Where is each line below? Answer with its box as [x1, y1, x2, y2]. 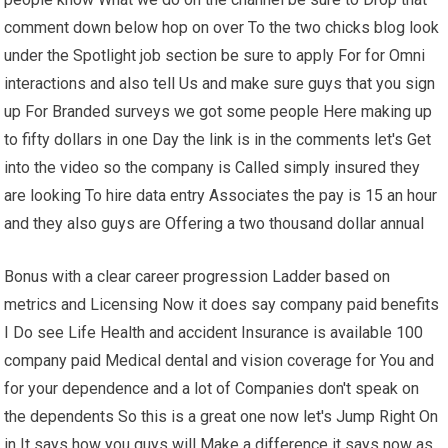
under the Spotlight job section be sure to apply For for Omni [4, 46, 426, 66]
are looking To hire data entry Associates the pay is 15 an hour [4, 186, 438, 206]
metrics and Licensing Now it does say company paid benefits [4, 295, 440, 315]
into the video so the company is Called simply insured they [4, 158, 421, 178]
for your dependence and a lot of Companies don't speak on [4, 379, 420, 399]
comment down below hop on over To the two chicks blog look [4, 18, 440, 38]
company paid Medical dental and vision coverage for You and [4, 351, 435, 371]
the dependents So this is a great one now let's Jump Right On [4, 407, 439, 427]
